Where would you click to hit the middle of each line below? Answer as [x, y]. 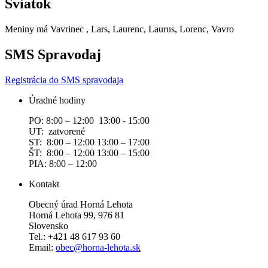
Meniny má [28, 29]
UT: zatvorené [57, 131]
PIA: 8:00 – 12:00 [64, 163]
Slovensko [48, 226]
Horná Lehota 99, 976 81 [77, 215]
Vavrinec [67, 29]
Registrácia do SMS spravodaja [64, 80]
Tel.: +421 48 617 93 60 [74, 236]
